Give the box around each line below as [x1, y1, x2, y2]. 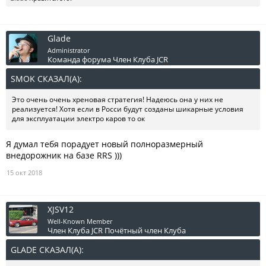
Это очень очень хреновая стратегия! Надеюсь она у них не [12, 94, 223, 105]
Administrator [47, 46, 90, 55]
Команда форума [47, 54, 111, 65]
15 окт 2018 [7, 168, 42, 178]
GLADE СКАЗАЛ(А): [11, 244, 86, 256]
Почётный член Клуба [104, 225, 186, 236]
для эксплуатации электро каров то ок [12, 113, 145, 124]
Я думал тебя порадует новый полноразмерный [6, 138, 203, 150]
